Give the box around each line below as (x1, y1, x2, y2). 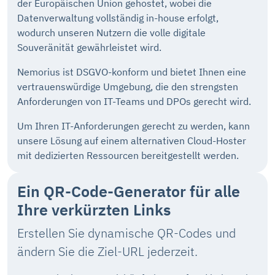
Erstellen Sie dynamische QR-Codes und (17, 225, 236, 242)
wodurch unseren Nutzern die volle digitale (17, 26, 206, 39)
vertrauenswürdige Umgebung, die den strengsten (17, 80, 238, 93)
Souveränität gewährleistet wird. (17, 41, 161, 54)
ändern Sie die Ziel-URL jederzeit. (17, 243, 198, 260)
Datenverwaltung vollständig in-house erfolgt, (17, 12, 219, 25)
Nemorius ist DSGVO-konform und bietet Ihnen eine (17, 66, 246, 79)
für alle (190, 181, 240, 202)
